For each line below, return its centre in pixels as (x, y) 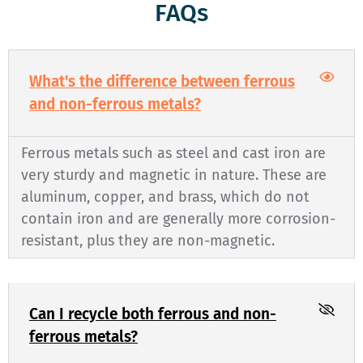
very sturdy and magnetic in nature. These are (174, 175)
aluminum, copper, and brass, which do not (165, 196)
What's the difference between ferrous (162, 81)
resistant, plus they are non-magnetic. (148, 240)
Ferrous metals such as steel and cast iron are (173, 153)
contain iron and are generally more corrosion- (178, 218)
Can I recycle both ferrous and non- (153, 314)
